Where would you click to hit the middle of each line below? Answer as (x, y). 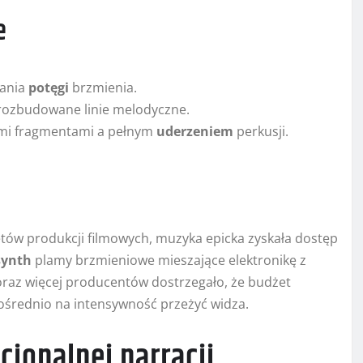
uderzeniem (195, 132)
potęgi (49, 88)
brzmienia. (103, 88)
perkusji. (261, 132)
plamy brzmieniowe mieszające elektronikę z (169, 261)
